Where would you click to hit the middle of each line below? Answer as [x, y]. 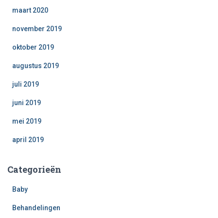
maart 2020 [30, 10]
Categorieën [34, 169]
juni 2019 [27, 103]
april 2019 [28, 140]
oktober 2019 [33, 47]
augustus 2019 [36, 66]
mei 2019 [27, 121]
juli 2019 [26, 84]
